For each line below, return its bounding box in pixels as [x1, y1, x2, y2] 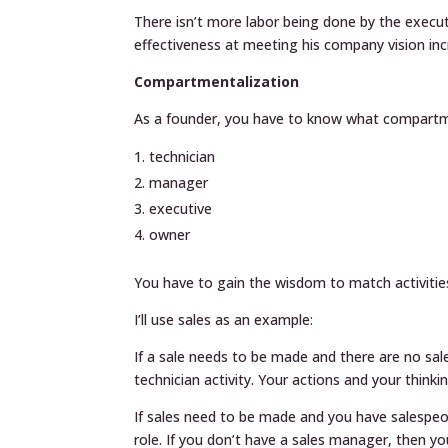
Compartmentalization [134, 72, 300, 91]
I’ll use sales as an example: [134, 310, 314, 329]
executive [149, 199, 213, 218]
